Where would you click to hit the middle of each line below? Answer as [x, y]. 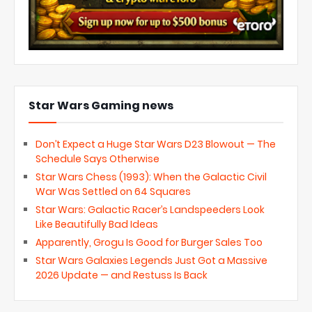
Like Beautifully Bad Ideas [97, 224]
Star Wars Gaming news [101, 106]
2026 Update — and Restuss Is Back [122, 275]
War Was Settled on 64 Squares [113, 192]
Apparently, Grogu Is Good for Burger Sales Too [149, 242]
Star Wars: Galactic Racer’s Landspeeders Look [150, 210]
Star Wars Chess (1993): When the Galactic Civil [151, 177]
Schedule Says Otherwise [97, 159]
